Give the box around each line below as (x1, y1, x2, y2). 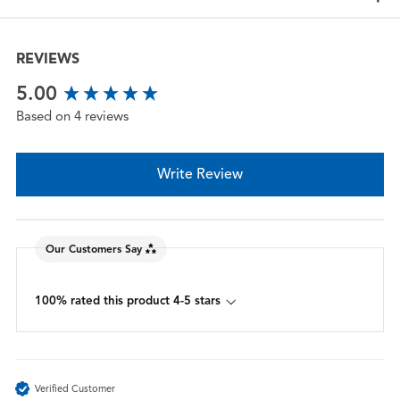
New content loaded (14, 78, 148, 96)
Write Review (157, 165, 243, 184)
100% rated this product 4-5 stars (34, 293, 221, 309)
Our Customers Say (45, 241, 142, 255)
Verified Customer (34, 381, 115, 395)
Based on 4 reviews (15, 108, 129, 125)
